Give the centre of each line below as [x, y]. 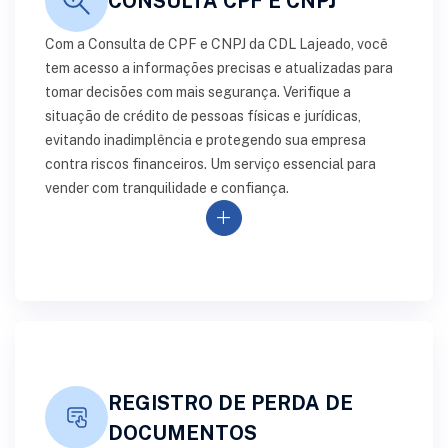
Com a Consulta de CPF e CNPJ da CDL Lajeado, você [216, 44]
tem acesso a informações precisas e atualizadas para [219, 68]
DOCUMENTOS [182, 432]
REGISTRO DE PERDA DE [230, 402]
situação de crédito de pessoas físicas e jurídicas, [203, 116]
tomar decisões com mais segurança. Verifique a [198, 92]
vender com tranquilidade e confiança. [167, 188]
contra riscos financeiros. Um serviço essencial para [210, 164]
